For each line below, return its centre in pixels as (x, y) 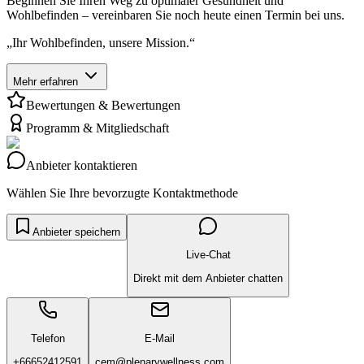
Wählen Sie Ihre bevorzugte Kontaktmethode (122, 193)
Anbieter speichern (76, 232)
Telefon (48, 339)
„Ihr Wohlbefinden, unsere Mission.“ (102, 42)
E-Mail (160, 339)
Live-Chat (208, 255)
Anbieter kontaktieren (82, 165)
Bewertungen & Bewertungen (103, 105)
